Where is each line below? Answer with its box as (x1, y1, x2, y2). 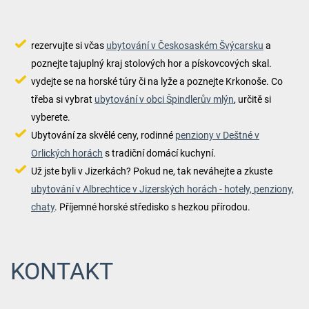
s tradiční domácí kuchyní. (102, 147, 216, 159)
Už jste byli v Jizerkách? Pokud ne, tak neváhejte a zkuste (30, 165, 275, 177)
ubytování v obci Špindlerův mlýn (94, 93, 234, 105)
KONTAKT (10, 257, 113, 285)
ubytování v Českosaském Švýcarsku (106, 39, 263, 51)
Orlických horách (30, 147, 103, 159)
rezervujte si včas (30, 39, 106, 51)
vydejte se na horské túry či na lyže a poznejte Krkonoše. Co (30, 75, 283, 87)
